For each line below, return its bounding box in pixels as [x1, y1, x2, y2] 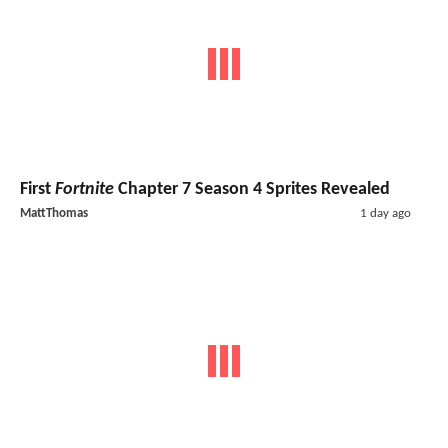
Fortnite [55, 179, 114, 199]
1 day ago [359, 206, 411, 220]
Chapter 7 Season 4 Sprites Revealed [114, 179, 390, 199]
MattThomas [20, 206, 88, 220]
